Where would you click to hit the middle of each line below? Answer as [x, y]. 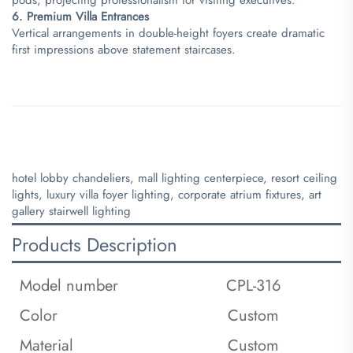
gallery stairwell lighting [71, 211]
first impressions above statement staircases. [124, 49]
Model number [69, 285]
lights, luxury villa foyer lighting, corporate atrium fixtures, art [167, 194]
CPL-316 [253, 285]
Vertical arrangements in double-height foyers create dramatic [168, 33]
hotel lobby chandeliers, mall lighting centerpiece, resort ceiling [175, 178]
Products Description [95, 244]
